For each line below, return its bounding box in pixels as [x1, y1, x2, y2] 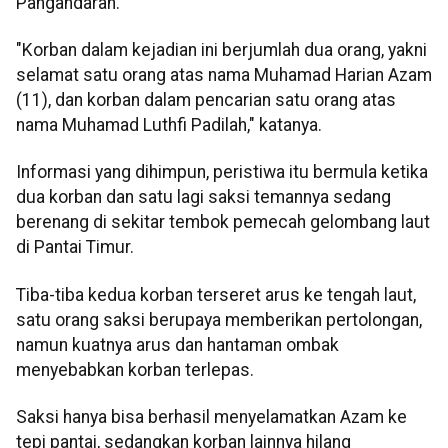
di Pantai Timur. [16, 237, 134, 258]
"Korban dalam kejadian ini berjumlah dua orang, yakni [16, 40, 427, 61]
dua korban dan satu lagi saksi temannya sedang [16, 187, 391, 208]
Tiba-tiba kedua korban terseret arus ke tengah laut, [16, 284, 416, 305]
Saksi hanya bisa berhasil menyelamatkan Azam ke [16, 407, 407, 428]
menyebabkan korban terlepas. [16, 359, 254, 380]
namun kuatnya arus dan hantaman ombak [16, 334, 339, 355]
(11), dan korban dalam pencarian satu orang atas [16, 90, 396, 111]
